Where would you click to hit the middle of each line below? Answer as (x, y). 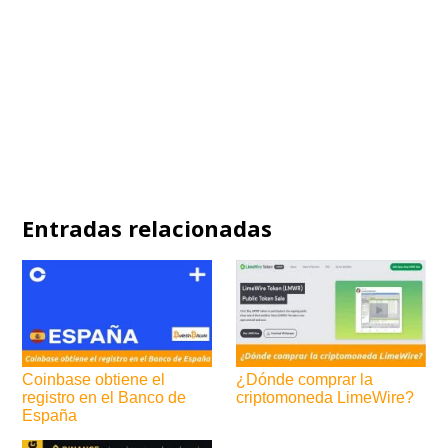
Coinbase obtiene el (94, 380)
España (50, 416)
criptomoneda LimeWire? (325, 398)
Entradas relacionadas (147, 228)
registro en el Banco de (104, 398)
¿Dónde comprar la (305, 380)
